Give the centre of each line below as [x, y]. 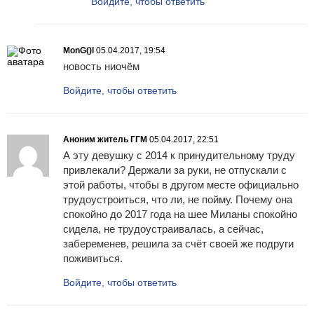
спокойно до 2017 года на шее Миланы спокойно [180, 214]
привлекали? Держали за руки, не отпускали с [175, 170]
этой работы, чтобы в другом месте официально [181, 185]
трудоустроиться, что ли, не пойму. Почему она [178, 200]
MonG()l [78, 51]
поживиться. [93, 259]
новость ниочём [101, 67]
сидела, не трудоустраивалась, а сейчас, [163, 229]
